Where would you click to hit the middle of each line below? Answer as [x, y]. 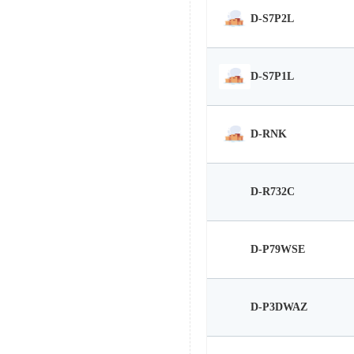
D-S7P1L [272, 77]
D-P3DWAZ [279, 307]
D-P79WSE [278, 250]
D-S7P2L [272, 19]
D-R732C [273, 192]
